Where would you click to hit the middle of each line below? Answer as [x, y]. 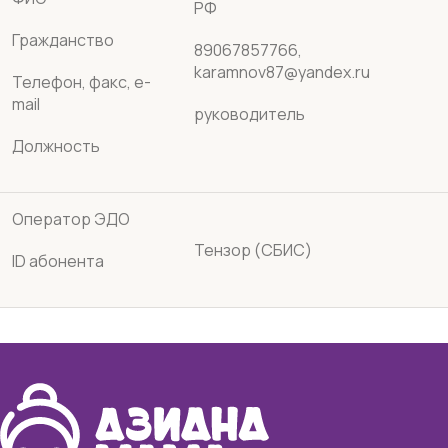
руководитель [249, 114]
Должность [56, 146]
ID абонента [58, 261]
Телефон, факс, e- [81, 82]
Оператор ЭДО [71, 219]
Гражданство [63, 40]
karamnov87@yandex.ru [282, 72]
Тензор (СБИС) [253, 250]
